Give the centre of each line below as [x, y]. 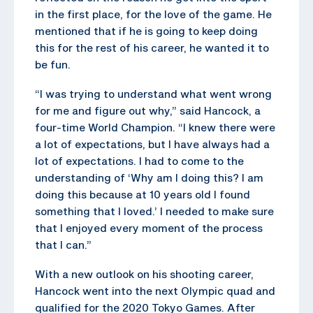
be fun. [53, 64]
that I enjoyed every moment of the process [149, 227]
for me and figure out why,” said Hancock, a [148, 110]
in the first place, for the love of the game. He [153, 14]
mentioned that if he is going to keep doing [146, 30]
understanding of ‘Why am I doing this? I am [149, 177]
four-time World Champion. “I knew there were [155, 127]
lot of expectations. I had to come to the [139, 160]
